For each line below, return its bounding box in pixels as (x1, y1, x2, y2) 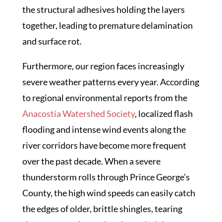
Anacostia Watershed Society (22, 108, 135, 119)
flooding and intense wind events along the (22, 124, 186, 135)
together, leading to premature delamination (22, 20, 193, 31)
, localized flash (134, 108, 193, 119)
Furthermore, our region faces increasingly (22, 60, 184, 71)
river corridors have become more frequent (22, 140, 186, 151)
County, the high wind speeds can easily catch (22, 187, 195, 198)
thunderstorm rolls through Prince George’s (22, 171, 190, 182)
